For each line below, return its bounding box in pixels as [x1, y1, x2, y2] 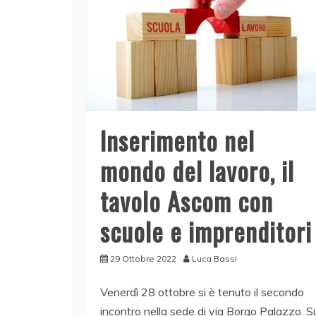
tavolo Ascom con [100, 181, 273, 219]
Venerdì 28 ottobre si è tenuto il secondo [100, 284, 304, 299]
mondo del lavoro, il [100, 151, 294, 189]
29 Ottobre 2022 [110, 253, 176, 264]
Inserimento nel [100, 121, 255, 159]
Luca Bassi [192, 253, 237, 264]
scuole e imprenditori [100, 212, 312, 250]
